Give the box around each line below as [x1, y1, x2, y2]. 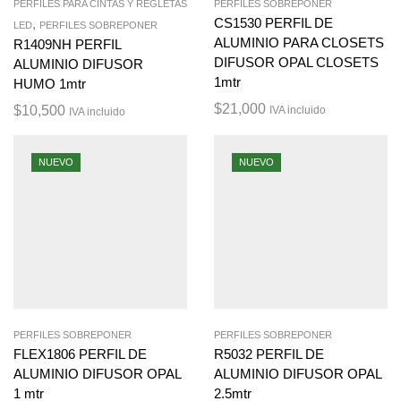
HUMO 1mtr [13, 76, 86, 91]
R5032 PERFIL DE [214, 346, 324, 362]
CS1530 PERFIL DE [214, 15, 333, 30]
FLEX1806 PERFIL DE [13, 346, 147, 362]
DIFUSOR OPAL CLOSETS [214, 55, 379, 70]
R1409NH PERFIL [13, 37, 121, 52]
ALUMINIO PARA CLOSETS [214, 35, 384, 50]
